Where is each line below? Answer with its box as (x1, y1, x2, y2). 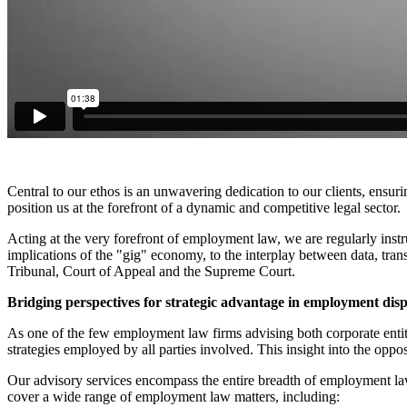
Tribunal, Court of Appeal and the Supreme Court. (7, 263, 295, 280)
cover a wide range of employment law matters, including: (7, 389, 340, 405)
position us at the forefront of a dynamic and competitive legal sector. (7, 200, 404, 216)
